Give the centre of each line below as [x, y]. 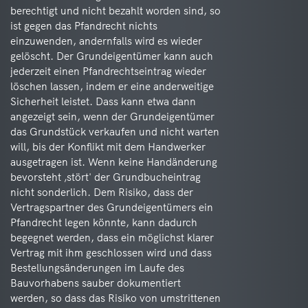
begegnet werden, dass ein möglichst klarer [112, 238]
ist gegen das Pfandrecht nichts [84, 26]
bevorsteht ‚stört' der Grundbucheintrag [106, 177]
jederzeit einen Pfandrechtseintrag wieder [108, 71]
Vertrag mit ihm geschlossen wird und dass [111, 253]
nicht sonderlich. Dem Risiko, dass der [102, 192]
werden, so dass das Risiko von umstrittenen [115, 298]
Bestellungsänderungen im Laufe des [97, 268]
